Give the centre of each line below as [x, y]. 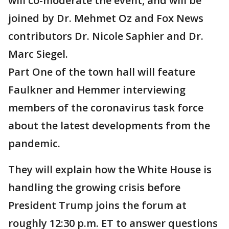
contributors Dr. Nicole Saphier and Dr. [106, 36]
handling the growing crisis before [94, 187]
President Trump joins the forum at [97, 205]
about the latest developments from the [109, 125]
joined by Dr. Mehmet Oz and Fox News [106, 18]
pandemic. [34, 143]
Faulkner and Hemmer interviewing [97, 90]
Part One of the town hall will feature [102, 72]
